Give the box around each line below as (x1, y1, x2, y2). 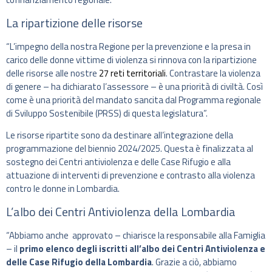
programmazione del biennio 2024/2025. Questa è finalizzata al (6, 141, 253, 156)
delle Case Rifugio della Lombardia (6, 254, 152, 269)
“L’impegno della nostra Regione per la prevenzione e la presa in (6, 39, 251, 53)
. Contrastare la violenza (166, 66, 260, 80)
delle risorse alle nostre (6, 66, 99, 80)
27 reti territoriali (99, 66, 166, 80)
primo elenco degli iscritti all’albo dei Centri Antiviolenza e (19, 241, 265, 256)
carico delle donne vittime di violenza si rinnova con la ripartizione (6, 52, 257, 67)
